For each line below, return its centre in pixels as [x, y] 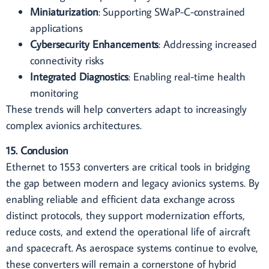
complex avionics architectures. [74, 125]
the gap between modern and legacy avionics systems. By [133, 183]
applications [56, 28]
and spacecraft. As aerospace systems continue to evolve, [132, 247]
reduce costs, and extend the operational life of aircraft [128, 231]
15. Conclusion [37, 150]
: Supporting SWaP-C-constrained [172, 12]
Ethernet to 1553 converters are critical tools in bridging [128, 166]
